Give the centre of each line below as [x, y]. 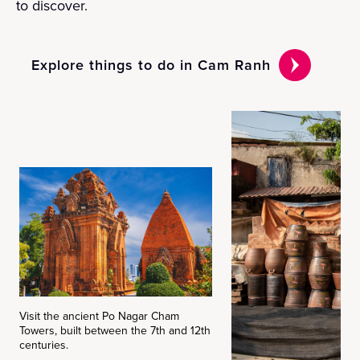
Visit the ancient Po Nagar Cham [99, 316]
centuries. [44, 345]
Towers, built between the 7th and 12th [115, 331]
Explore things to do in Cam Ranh [151, 65]
